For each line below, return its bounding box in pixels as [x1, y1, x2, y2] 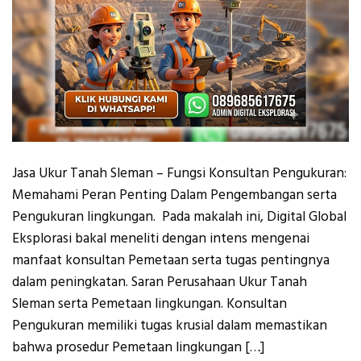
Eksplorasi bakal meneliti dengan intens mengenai [12, 228, 309, 248]
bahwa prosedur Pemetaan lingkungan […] [12, 337, 264, 357]
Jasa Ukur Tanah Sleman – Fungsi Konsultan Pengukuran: [12, 163, 346, 183]
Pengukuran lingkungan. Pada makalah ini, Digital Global [12, 206, 346, 226]
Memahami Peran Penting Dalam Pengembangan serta [12, 185, 337, 205]
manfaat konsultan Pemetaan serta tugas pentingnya [12, 250, 330, 270]
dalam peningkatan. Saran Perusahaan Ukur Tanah [12, 272, 307, 292]
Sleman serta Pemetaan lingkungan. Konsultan [12, 293, 287, 313]
